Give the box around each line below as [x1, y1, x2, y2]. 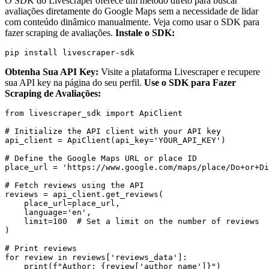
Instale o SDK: [115, 28, 175, 38]
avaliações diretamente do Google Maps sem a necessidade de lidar [5, 6, 258, 17]
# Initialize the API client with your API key [5, 127, 221, 136]
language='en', [5, 208, 91, 217]
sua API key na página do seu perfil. [5, 77, 144, 88]
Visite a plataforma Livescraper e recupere [98, 67, 260, 77]
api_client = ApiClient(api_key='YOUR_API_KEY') [5, 136, 226, 145]
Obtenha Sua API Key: [5, 67, 98, 77]
